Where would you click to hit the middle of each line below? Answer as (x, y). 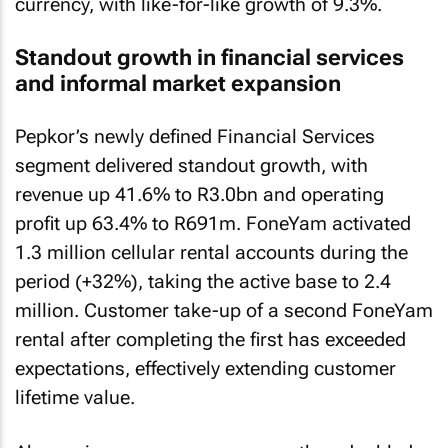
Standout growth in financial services (209, 57)
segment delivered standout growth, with (191, 165)
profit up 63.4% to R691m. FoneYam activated (213, 223)
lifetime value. (75, 397)
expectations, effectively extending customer (205, 368)
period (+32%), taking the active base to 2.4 (203, 281)
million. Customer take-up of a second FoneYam (224, 310)
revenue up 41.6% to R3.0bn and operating (199, 194)
